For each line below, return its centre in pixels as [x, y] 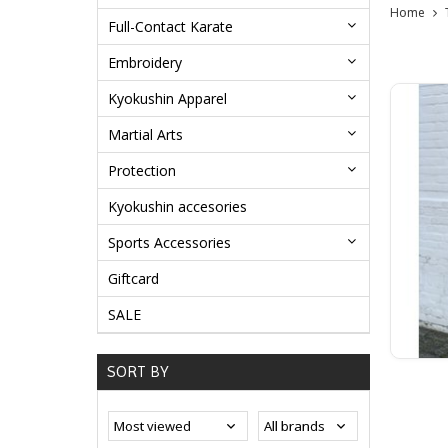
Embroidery [145, 63]
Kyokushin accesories [177, 207]
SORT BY [138, 372]
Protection [142, 171]
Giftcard [133, 279]
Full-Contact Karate [170, 27]
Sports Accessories [169, 243]
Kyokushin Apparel [167, 99]
